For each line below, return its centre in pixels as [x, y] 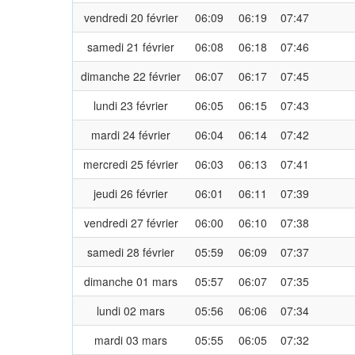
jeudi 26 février [131, 193]
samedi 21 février [131, 46]
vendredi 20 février [131, 17]
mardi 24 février [131, 134]
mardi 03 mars [131, 340]
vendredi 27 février [131, 222]
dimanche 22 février [131, 76]
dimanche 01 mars [131, 281]
